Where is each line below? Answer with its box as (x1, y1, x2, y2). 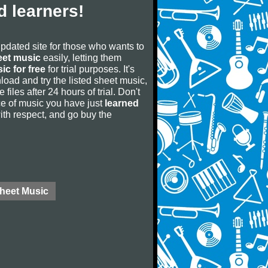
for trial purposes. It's (45, 63, 135, 74)
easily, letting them (41, 52, 121, 63)
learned (105, 98, 139, 108)
